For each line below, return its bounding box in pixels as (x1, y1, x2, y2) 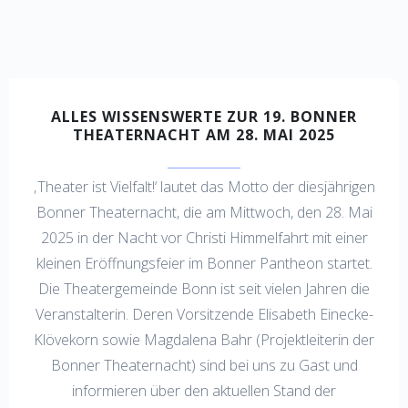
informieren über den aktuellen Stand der (72, 380, 336, 401)
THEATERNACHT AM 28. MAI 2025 (73, 125, 335, 146)
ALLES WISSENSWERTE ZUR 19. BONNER (51, 107, 357, 127)
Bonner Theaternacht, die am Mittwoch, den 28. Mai (36, 201, 372, 222)
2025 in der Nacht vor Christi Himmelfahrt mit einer (40, 227, 368, 248)
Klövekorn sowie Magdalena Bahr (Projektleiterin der (34, 329, 374, 350)
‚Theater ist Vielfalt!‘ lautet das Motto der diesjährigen (33, 176, 375, 197)
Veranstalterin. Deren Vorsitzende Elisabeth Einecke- (35, 303, 373, 324)
